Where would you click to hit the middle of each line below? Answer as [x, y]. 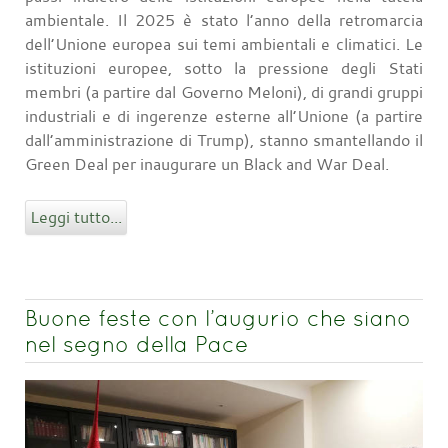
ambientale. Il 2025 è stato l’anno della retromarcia [224, 20]
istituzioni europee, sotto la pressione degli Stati [224, 68]
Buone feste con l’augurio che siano [218, 318]
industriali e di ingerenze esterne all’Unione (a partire [224, 116]
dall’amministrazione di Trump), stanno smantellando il [224, 140]
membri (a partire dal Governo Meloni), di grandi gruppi [224, 92]
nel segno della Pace [136, 344]
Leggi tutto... [76, 217]
